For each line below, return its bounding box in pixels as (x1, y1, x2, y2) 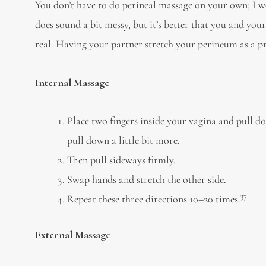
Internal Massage (35, 75, 110, 89)
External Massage (35, 228, 111, 241)
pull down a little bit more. (67, 134, 180, 147)
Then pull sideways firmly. (67, 153, 176, 166)
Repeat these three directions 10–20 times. (67, 192, 241, 205)
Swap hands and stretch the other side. (67, 173, 227, 186)
